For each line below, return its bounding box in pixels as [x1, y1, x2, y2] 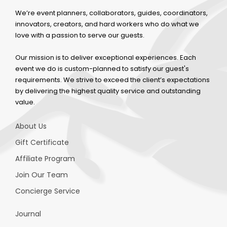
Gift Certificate [15, 137, 69, 147]
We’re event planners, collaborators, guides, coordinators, [15, 8, 208, 18]
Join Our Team [15, 169, 68, 180]
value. [15, 97, 35, 107]
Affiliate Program [15, 153, 75, 164]
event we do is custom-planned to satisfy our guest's [15, 63, 189, 73]
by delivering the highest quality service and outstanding [15, 86, 201, 96]
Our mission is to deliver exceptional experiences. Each [15, 52, 196, 62]
